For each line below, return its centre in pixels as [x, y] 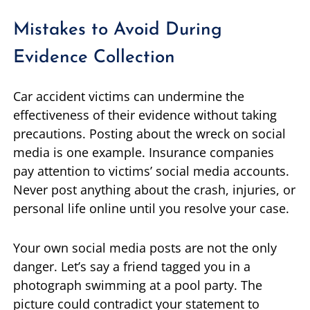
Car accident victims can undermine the [129, 97]
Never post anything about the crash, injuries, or [154, 190]
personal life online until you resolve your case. [151, 209]
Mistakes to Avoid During [118, 30]
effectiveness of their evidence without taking [145, 115]
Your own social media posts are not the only [145, 248]
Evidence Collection [94, 58]
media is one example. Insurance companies [144, 153]
